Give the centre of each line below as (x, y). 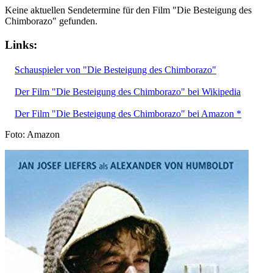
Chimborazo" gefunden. (51, 21)
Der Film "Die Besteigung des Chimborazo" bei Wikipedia (128, 91)
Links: (21, 44)
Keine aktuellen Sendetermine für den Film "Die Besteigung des (128, 10)
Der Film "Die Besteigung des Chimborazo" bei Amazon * (128, 113)
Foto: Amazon (32, 134)
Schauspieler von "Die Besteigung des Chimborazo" (115, 69)
